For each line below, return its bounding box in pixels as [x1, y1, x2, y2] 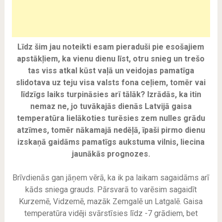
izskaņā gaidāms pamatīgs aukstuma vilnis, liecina [17, 137, 205, 147]
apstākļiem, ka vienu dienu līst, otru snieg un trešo [17, 54, 205, 63]
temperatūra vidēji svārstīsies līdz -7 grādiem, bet [24, 209, 198, 218]
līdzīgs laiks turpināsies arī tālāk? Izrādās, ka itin [20, 90, 201, 99]
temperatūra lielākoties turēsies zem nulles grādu [16, 113, 205, 123]
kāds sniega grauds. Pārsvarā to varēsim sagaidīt [25, 185, 197, 194]
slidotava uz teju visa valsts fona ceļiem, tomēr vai [16, 78, 206, 87]
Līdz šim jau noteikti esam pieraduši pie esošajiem [17, 42, 205, 52]
